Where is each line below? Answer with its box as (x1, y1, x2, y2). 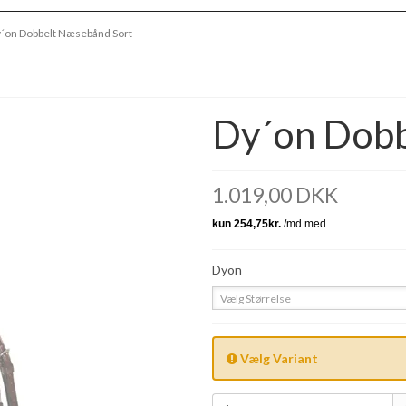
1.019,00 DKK (212, 183, 338, 208)
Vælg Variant (237, 351, 318, 367)
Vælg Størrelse (220, 292, 291, 306)
